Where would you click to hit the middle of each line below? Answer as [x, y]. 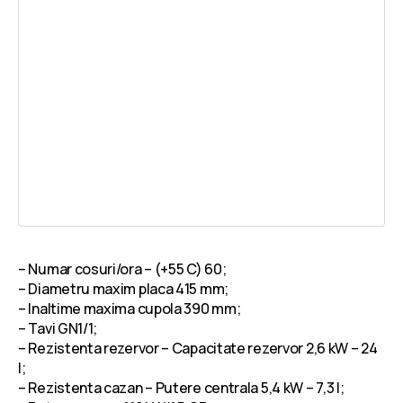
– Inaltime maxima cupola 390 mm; [130, 309]
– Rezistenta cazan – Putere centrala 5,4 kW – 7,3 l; [181, 388]
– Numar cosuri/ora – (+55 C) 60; [122, 269]
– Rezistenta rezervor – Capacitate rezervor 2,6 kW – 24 [198, 349]
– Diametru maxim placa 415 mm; [123, 289]
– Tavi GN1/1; [58, 329]
